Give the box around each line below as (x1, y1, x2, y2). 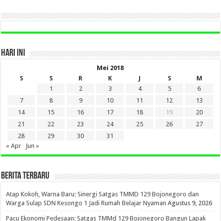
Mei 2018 (97, 64, 124, 72)
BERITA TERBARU (1, 171, 50, 181)
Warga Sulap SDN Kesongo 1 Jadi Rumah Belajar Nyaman (6, 199, 167, 207)
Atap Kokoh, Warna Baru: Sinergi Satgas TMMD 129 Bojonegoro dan (6, 190, 199, 198)
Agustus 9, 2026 (168, 199, 213, 207)
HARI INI (1, 48, 26, 58)
